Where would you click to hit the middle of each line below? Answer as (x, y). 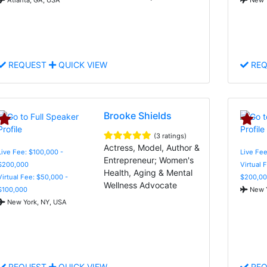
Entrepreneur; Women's (149, 160)
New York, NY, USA (36, 202)
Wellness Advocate (141, 185)
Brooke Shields (138, 115)
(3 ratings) (170, 136)
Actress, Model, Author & (152, 147)
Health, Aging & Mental (148, 172)
